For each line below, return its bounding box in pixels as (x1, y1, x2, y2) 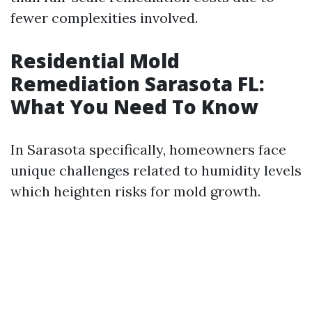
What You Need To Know (10, 93, 258, 120)
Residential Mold (10, 47, 180, 74)
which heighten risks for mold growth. (10, 182, 260, 200)
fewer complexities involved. (10, 9, 198, 26)
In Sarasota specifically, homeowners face (10, 141, 286, 158)
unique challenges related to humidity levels (10, 162, 302, 179)
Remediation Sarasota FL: (10, 70, 265, 97)
